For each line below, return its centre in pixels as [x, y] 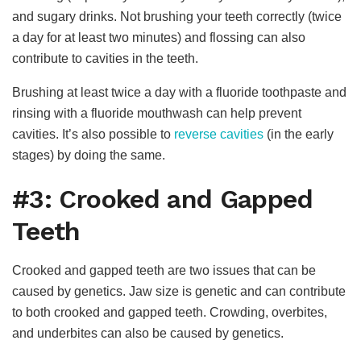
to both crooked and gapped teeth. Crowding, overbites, [170, 313]
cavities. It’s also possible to [93, 134]
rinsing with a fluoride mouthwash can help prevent [157, 113]
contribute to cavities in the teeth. [105, 58]
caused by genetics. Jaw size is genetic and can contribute [179, 292]
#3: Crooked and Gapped [162, 199]
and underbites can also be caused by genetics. [148, 334]
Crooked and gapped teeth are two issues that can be [164, 271]
